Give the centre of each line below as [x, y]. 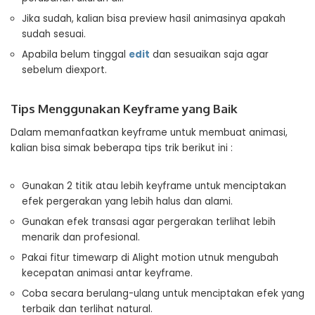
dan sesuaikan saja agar [209, 54]
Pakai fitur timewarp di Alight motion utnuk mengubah [150, 258]
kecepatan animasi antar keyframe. [107, 273]
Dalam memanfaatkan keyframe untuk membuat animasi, [149, 133]
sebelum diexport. [64, 70]
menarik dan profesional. [81, 237]
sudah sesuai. [54, 34]
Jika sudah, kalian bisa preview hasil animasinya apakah [154, 19]
